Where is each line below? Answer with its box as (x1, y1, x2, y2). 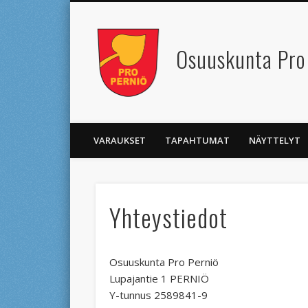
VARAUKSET (93, 133, 146, 146)
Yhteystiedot (109, 198, 228, 235)
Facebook (89, 44, 131, 56)
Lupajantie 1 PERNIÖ (109, 271, 209, 285)
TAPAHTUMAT (165, 133, 230, 146)
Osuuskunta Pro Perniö (109, 254, 219, 269)
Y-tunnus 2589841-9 (109, 287, 208, 302)
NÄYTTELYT (249, 133, 300, 146)
